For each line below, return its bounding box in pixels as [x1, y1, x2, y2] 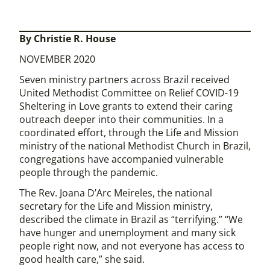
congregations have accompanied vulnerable [19, 152, 224, 166]
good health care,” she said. [19, 252, 145, 266]
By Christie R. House [19, 31, 116, 45]
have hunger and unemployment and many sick [19, 225, 236, 239]
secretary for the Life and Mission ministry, [19, 199, 213, 213]
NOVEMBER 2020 [19, 52, 95, 66]
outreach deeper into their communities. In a [19, 112, 224, 126]
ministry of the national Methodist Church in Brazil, [19, 139, 251, 152]
